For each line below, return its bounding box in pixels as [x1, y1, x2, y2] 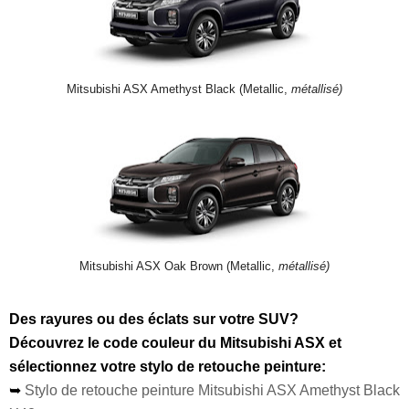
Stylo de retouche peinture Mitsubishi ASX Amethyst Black [25, 382, 400, 398]
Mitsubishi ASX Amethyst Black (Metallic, [67, 82, 291, 96]
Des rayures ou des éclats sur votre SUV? [9, 310, 299, 327]
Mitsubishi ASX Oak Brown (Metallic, [79, 259, 278, 273]
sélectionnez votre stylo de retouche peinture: [9, 358, 326, 374]
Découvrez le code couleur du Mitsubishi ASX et [9, 334, 341, 351]
